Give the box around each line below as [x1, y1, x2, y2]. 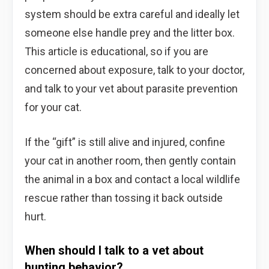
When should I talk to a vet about [25, 243, 204, 258]
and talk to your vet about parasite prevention [25, 82, 238, 95]
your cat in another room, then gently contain [25, 154, 236, 167]
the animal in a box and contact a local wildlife [25, 172, 240, 186]
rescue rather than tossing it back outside [25, 191, 223, 204]
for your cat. [25, 100, 82, 113]
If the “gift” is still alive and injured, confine [25, 135, 225, 148]
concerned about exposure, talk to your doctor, [25, 63, 244, 76]
